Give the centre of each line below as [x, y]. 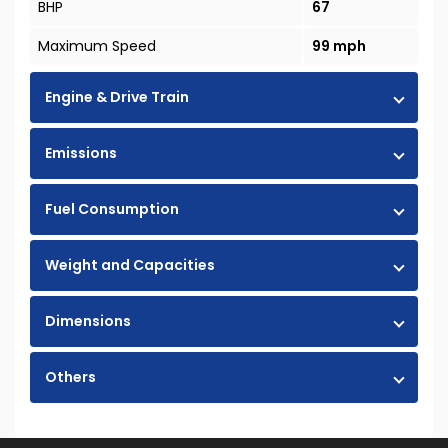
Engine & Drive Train [117, 97]
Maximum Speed [97, 46]
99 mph [338, 46]
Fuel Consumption [112, 209]
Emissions [81, 153]
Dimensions [88, 321]
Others [70, 377]
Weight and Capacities [130, 265]
